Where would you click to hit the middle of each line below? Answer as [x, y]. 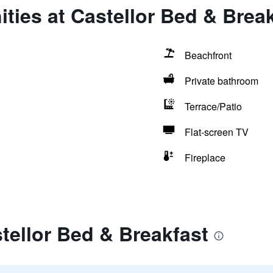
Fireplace [205, 158]
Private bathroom [221, 81]
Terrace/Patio [213, 106]
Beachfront [208, 55]
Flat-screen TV [216, 132]
